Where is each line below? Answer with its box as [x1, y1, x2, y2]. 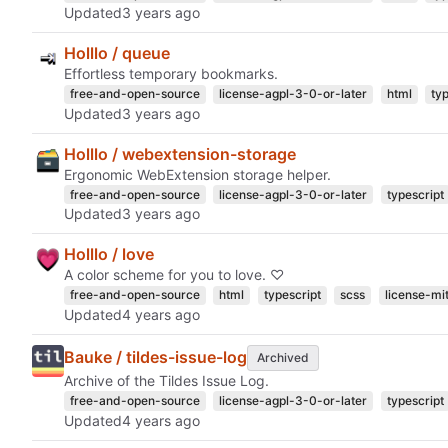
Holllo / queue [64, 43, 170, 64]
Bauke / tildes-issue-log [64, 347, 247, 368]
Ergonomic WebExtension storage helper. [64, 165, 331, 183]
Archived [256, 349, 309, 365]
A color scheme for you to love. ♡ [64, 266, 284, 284]
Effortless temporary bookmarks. [64, 65, 278, 83]
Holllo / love [64, 244, 154, 265]
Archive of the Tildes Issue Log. [64, 371, 269, 389]
